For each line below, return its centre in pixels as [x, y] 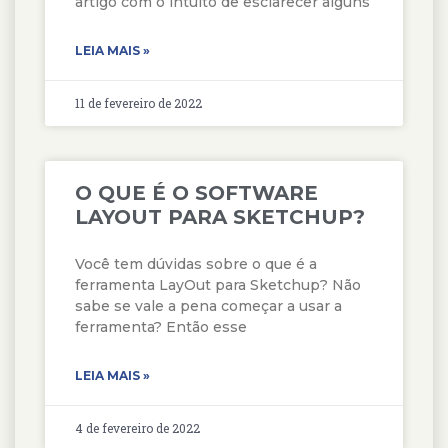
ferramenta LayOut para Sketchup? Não [218, 284]
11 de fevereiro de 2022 [138, 102]
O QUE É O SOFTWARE [196, 192]
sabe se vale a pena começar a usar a [208, 305]
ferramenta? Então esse [161, 326]
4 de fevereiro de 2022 [137, 427]
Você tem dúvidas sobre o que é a [196, 263]
